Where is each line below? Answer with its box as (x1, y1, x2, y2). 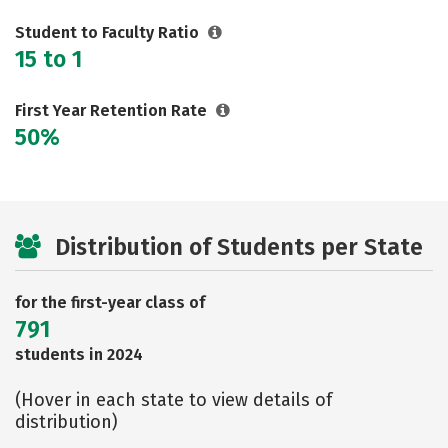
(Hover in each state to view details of (15, 389, 332, 411)
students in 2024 (15, 345, 143, 364)
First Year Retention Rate (15, 101, 211, 120)
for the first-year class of (15, 293, 205, 312)
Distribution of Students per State (55, 233, 423, 261)
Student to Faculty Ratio (15, 23, 203, 42)
